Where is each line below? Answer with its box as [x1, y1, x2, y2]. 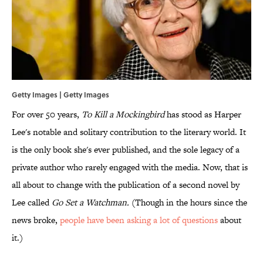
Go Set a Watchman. [52, 196, 129, 209]
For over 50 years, [12, 108, 82, 121]
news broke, [12, 214, 60, 227]
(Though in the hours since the [129, 196, 247, 209]
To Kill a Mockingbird [82, 108, 167, 121]
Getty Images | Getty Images [12, 89, 109, 100]
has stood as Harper [167, 108, 241, 121]
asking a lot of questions [127, 214, 218, 227]
